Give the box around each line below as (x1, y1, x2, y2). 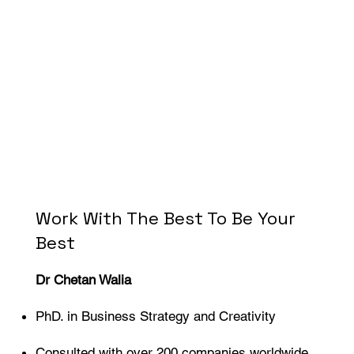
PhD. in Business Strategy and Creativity (36, 307, 277, 324)
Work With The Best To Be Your (36, 206, 296, 230)
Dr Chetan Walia (36, 271, 132, 288)
